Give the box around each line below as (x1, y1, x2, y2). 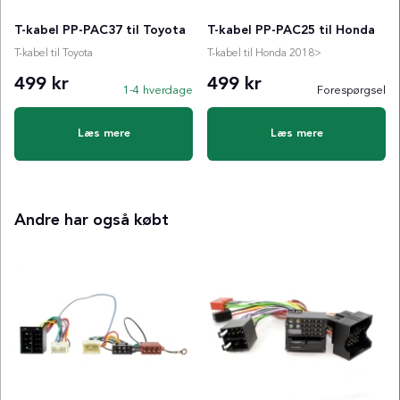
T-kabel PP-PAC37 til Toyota (14, 23, 186, 37)
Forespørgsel (317, 84, 386, 96)
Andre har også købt (14, 212, 169, 229)
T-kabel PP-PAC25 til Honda (207, 23, 375, 37)
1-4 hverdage (123, 84, 193, 96)
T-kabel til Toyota (14, 47, 93, 59)
